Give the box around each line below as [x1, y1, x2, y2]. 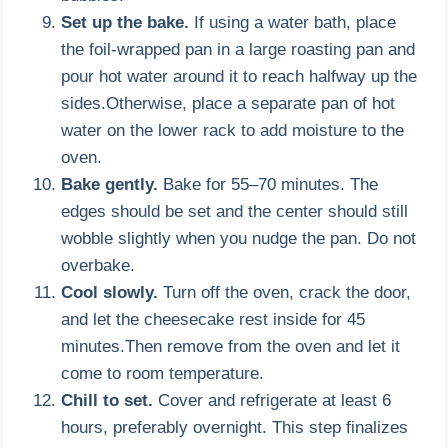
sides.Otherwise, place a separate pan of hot [61, 93, 396, 113]
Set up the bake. [61, 12, 190, 32]
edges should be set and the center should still [61, 201, 409, 221]
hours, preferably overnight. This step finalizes [61, 417, 409, 437]
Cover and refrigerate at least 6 [153, 390, 392, 410]
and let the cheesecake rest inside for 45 [61, 309, 366, 329]
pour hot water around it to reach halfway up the [61, 66, 418, 86]
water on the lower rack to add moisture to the [61, 120, 405, 140]
